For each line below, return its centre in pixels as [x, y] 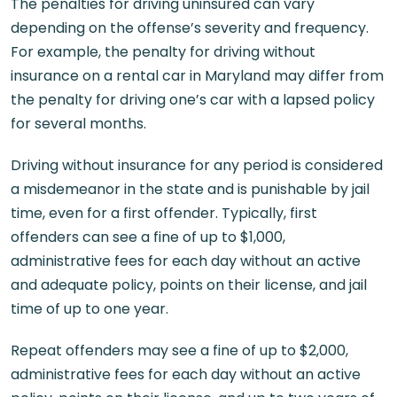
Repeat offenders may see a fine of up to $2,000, [179, 350]
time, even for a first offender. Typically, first [164, 213]
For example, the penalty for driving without [163, 52]
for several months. [78, 124]
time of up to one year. [90, 309]
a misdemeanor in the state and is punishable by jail [190, 189]
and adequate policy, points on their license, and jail [189, 285]
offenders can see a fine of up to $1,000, [148, 237]
